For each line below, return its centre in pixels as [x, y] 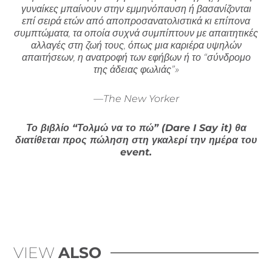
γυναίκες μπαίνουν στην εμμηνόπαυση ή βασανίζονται [136, 8]
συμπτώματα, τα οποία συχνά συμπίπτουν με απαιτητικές [136, 33]
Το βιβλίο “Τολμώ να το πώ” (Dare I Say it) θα [136, 127]
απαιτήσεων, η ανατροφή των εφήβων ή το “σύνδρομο [136, 57]
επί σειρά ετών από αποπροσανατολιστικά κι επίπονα [136, 21]
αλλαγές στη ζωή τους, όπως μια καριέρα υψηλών [136, 45]
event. [136, 152]
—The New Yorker [136, 98]
